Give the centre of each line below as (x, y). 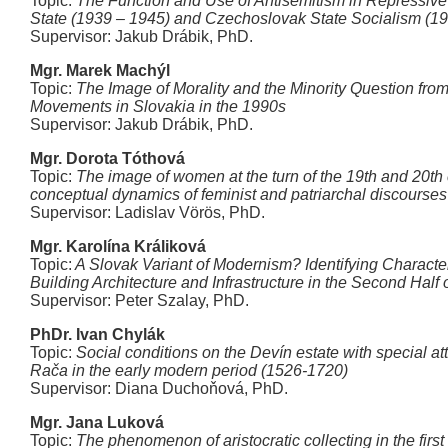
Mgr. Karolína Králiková (118, 246)
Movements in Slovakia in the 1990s (158, 106)
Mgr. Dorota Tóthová (107, 158)
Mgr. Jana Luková (97, 422)
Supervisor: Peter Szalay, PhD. (139, 300)
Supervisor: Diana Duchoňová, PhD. (159, 388)
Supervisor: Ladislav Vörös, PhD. (147, 212)
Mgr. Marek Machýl (100, 70)
